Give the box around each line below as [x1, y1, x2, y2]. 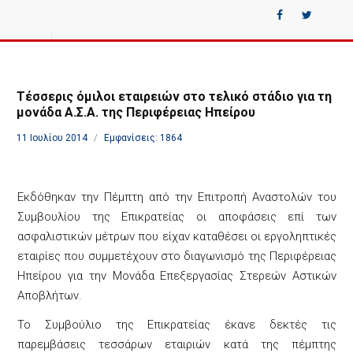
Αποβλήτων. [17, 288, 82, 303]
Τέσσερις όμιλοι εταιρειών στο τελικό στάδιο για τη [17, 89, 332, 104]
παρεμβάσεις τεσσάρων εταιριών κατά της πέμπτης [17, 337, 336, 351]
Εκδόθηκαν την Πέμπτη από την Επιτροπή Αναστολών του [17, 190, 336, 204]
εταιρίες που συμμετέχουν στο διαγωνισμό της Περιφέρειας [17, 249, 336, 263]
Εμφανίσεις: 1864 [104, 132, 182, 143]
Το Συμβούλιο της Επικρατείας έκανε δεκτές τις [17, 318, 336, 332]
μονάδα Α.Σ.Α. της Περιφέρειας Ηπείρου [17, 105, 255, 120]
